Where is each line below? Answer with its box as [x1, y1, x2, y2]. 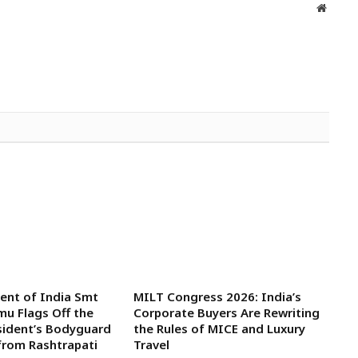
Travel [133, 336, 169, 352]
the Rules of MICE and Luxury [133, 320, 305, 336]
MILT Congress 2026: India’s [133, 288, 301, 304]
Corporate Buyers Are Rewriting [133, 304, 320, 320]
